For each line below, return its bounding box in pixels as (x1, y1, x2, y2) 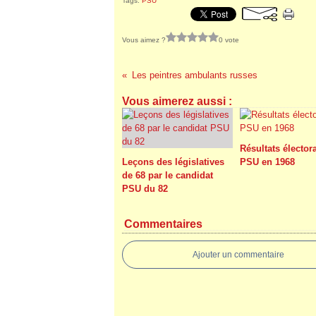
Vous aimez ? (122, 35, 166, 44)
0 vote (219, 35, 239, 44)
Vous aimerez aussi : (122, 95, 232, 107)
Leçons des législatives (122, 157, 224, 167)
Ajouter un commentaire (193, 250, 284, 260)
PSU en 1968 (240, 157, 296, 167)
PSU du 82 (122, 183, 168, 194)
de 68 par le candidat (122, 170, 213, 181)
